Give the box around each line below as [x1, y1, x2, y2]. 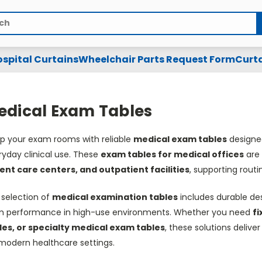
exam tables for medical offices [100, 149, 244, 160]
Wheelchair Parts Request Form [78, 53, 235, 66]
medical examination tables [51, 191, 178, 203]
